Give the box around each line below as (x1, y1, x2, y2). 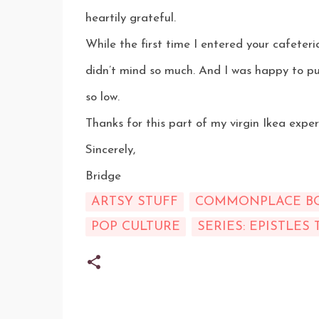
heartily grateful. (85, 12, 176, 24)
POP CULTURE (90, 220, 180, 234)
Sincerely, (85, 144, 135, 156)
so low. (85, 91, 120, 103)
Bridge (85, 170, 121, 182)
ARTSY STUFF (90, 195, 178, 209)
